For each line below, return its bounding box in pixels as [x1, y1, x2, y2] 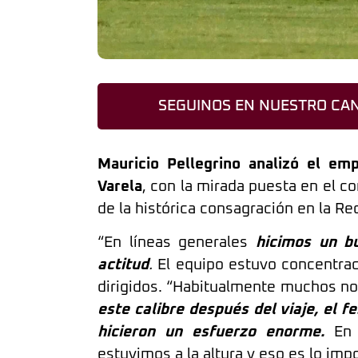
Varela [97, 178, 142, 194]
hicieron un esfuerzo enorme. [97, 324, 324, 340]
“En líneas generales [97, 235, 249, 251]
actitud [97, 257, 149, 273]
